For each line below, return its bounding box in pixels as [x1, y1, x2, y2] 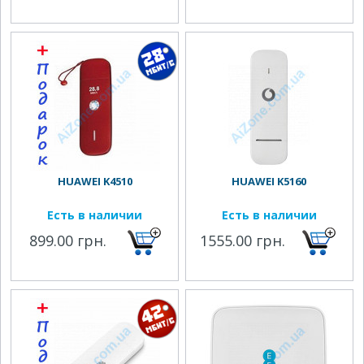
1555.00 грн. [200, 231, 286, 250]
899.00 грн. [29, 231, 107, 250]
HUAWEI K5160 [232, 174, 307, 188]
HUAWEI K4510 [57, 174, 132, 188]
